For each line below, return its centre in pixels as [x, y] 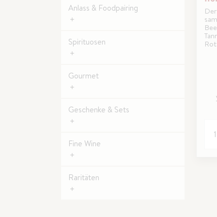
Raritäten [84, 177]
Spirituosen [87, 42]
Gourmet [84, 76]
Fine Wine [85, 143]
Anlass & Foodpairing [103, 8]
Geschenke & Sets [99, 109]
